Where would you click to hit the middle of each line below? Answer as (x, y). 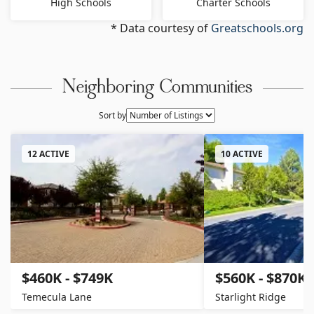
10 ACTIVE (242, 153)
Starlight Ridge (251, 296)
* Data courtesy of (161, 28)
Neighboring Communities (157, 88)
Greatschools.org (257, 28)
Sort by (112, 115)
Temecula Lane (57, 296)
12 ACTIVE (48, 153)
